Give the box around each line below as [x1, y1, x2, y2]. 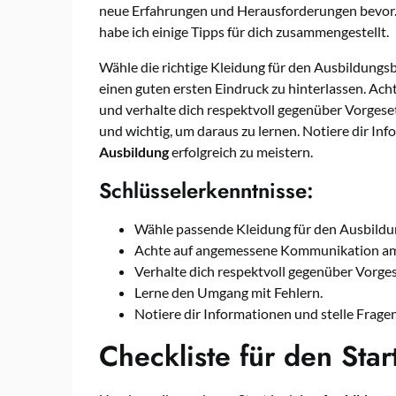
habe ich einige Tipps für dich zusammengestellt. [99, 23, 389, 41]
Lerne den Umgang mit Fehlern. [134, 284, 323, 301]
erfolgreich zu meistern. [169, 143, 313, 161]
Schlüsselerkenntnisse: [99, 175, 314, 207]
